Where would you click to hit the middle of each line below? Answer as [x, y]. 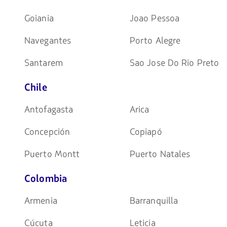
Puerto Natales [160, 154]
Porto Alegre [155, 41]
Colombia [46, 179]
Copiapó [146, 132]
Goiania [39, 18]
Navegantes [48, 41]
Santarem [44, 63]
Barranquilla [154, 201]
